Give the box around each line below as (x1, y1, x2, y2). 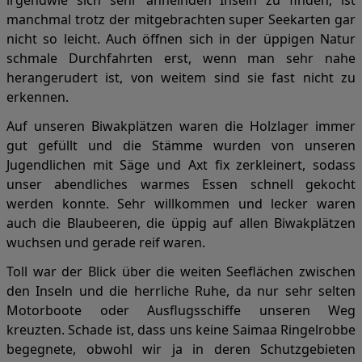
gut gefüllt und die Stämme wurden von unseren (6, 137, 356, 154)
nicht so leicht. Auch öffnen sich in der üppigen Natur (6, 30, 356, 48)
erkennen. (6, 88, 69, 106)
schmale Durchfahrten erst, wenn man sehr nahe (6, 49, 356, 67)
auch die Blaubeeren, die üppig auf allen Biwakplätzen (6, 214, 356, 232)
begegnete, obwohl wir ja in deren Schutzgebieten (6, 340, 356, 358)
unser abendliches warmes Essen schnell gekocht (6, 175, 356, 193)
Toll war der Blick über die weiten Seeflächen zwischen (6, 263, 356, 280)
